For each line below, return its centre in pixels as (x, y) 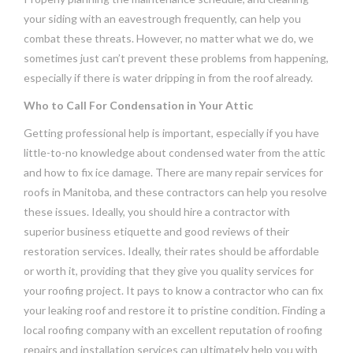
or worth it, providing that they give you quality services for (169, 270)
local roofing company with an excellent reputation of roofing (173, 329)
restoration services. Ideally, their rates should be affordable (171, 251)
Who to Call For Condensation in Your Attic (138, 105)
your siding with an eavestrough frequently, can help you (162, 18)
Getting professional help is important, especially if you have (171, 132)
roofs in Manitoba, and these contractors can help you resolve (175, 191)
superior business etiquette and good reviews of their (156, 231)
